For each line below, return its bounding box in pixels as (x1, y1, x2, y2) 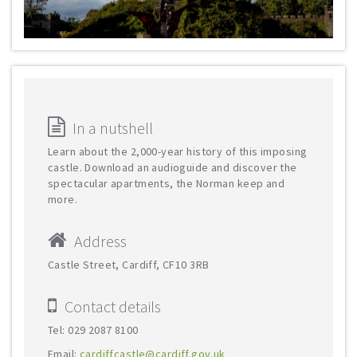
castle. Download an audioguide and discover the (48, 160, 297, 175)
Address (74, 231, 127, 251)
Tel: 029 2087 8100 (48, 323, 139, 337)
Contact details (65, 296, 161, 316)
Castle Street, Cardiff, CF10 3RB (48, 257, 210, 272)
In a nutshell (73, 118, 153, 138)
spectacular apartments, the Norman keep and (48, 176, 285, 190)
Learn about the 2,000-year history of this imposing (48, 144, 308, 159)
